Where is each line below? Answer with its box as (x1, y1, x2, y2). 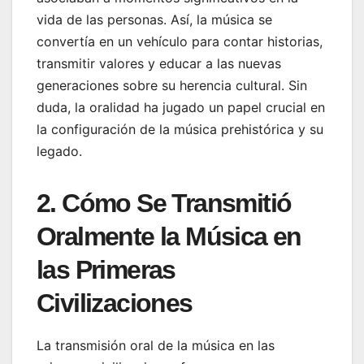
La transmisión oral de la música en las (37, 336, 275, 353)
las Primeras (37, 255, 175, 285)
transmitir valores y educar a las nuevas (37, 55, 281, 72)
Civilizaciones (37, 288, 193, 318)
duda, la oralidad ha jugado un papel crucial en (37, 99, 325, 116)
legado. (37, 143, 82, 160)
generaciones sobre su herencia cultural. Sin (37, 77, 307, 94)
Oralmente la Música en (37, 222, 301, 252)
